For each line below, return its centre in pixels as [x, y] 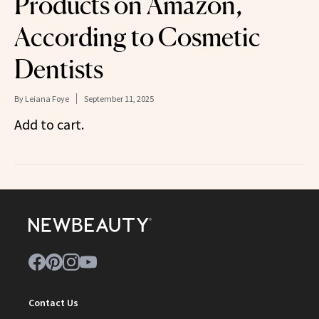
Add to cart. [49, 124]
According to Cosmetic [137, 37]
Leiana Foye [47, 98]
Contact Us [53, 302]
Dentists [59, 69]
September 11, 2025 [119, 98]
